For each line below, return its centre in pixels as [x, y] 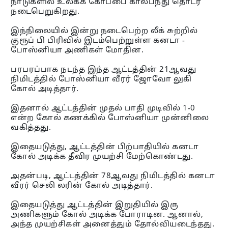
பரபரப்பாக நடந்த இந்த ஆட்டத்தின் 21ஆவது [104, 70]
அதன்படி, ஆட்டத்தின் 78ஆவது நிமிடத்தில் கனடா [113, 176]
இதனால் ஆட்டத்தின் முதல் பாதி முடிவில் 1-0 [103, 108]
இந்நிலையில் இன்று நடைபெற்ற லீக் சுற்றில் [104, 31]
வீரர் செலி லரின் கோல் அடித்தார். [82, 186]
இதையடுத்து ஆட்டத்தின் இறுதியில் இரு [95, 205]
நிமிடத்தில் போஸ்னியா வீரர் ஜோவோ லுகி [101, 79]
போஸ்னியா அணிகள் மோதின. [77, 50]
